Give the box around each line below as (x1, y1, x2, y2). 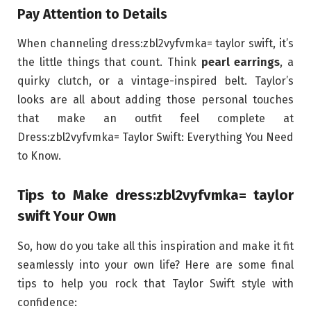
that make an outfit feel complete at (17, 112, 294, 126)
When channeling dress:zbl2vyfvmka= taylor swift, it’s (17, 37, 294, 51)
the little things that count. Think (17, 56, 201, 69)
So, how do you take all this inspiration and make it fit (17, 239, 294, 253)
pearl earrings (201, 56, 280, 69)
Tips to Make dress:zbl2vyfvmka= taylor (17, 186, 294, 203)
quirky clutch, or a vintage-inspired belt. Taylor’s (17, 74, 294, 88)
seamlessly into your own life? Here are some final (17, 258, 294, 272)
